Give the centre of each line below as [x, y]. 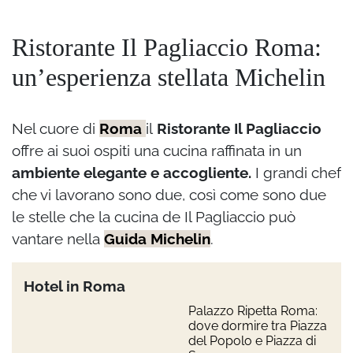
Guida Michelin [157, 239]
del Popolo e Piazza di [252, 341]
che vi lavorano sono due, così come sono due [169, 195]
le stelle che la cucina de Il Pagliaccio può [154, 217]
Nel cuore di [56, 129]
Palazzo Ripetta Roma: [253, 311]
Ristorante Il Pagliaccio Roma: [167, 48]
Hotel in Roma [74, 286]
